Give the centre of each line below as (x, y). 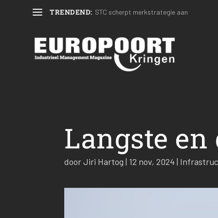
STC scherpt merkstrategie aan (141, 12)
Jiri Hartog (103, 161)
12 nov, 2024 (152, 161)
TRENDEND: (71, 12)
